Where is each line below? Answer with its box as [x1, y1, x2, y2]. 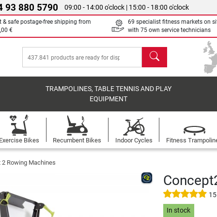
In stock [167, 206, 191, 215]
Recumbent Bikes [53, 137, 102, 144]
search [141, 47, 165, 57]
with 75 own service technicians [128, 27, 211, 33]
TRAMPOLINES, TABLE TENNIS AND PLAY [46, 85, 172, 93]
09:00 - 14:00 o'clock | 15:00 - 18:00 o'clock [64, 3, 189, 12]
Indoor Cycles [115, 137, 153, 144]
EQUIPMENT [90, 95, 128, 103]
